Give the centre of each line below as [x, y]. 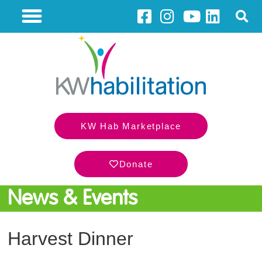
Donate [136, 164]
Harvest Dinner [71, 239]
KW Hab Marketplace [131, 126]
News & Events [73, 199]
